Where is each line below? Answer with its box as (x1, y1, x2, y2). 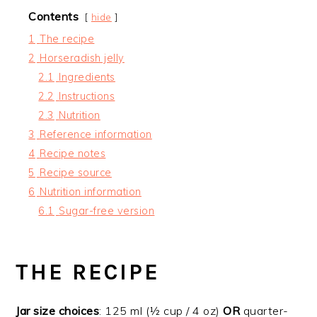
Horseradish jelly (40, 51, 125, 64)
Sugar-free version (59, 204, 155, 217)
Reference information (40, 127, 152, 141)
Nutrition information (40, 185, 142, 198)
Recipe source (40, 166, 112, 179)
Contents (28, 8, 79, 23)
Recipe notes (40, 146, 106, 160)
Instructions (59, 89, 115, 103)
